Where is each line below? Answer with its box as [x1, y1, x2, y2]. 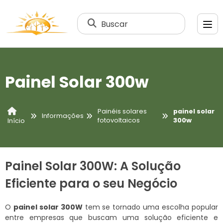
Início [7, 116, 25, 125]
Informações [41, 111, 84, 120]
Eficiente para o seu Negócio [5, 175, 177, 192]
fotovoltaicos [97, 116, 140, 125]
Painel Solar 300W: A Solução [5, 157, 181, 174]
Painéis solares [97, 107, 147, 116]
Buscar [101, 18, 128, 29]
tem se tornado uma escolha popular [82, 202, 219, 212]
